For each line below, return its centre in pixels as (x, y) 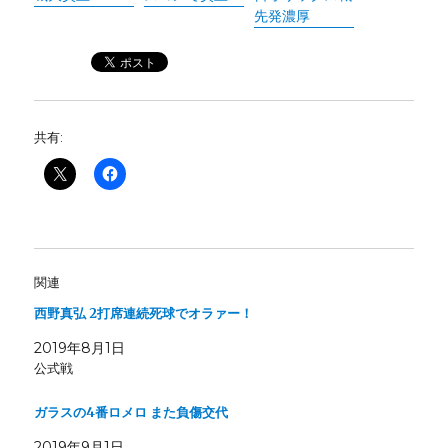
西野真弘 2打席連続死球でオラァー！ (144, 314)
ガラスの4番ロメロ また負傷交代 (131, 413)
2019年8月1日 (80, 348)
